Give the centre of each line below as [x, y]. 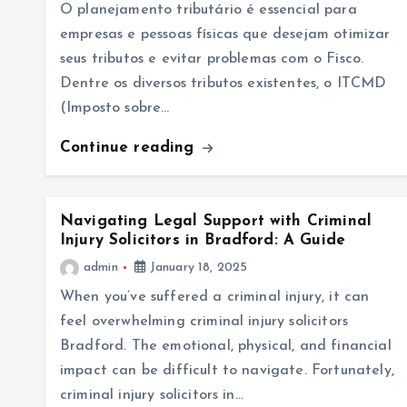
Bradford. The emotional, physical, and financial [226, 346]
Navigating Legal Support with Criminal [216, 221]
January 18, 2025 [197, 268]
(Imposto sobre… [115, 108]
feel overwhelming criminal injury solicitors [204, 322]
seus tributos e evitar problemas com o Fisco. [212, 59]
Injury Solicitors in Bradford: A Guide [203, 240]
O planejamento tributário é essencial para [208, 10]
